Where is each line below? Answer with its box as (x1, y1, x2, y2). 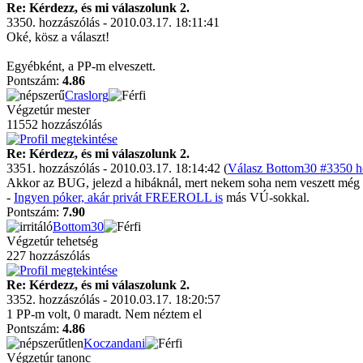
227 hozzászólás (6, 249, 90, 263)
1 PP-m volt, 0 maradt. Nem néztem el (6, 307, 205, 321)
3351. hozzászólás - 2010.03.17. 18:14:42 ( (6, 161, 228, 175)
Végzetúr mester (6, 103, 90, 117)
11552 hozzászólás (6, 117, 102, 131)
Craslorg (65, 88, 109, 102)
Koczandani (83, 336, 145, 350)
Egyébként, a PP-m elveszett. (6, 59, 156, 73)
